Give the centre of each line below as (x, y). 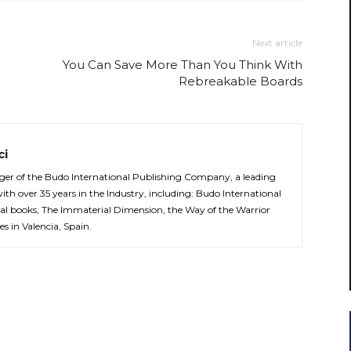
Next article (277, 42)
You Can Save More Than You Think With (183, 64)
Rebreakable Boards (241, 81)
